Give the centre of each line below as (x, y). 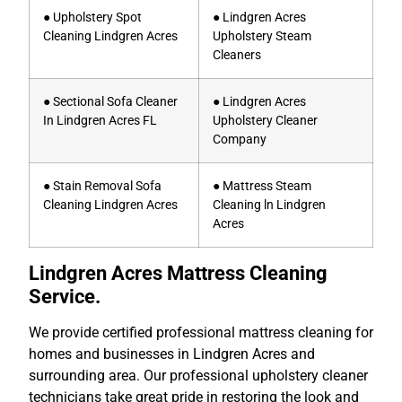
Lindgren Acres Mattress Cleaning (178, 272)
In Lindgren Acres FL (100, 120)
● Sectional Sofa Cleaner (110, 101)
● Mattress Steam (262, 186)
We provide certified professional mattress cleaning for (201, 332)
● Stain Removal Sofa (102, 186)
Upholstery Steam (262, 36)
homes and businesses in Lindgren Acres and (172, 354)
